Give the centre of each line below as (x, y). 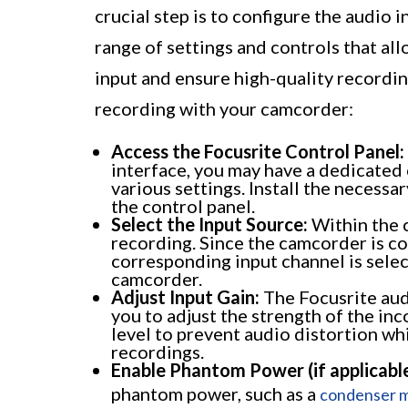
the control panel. (183, 206)
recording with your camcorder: (224, 109)
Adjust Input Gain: (185, 297)
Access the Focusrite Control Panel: (258, 152)
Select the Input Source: (209, 224)
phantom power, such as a (215, 394)
